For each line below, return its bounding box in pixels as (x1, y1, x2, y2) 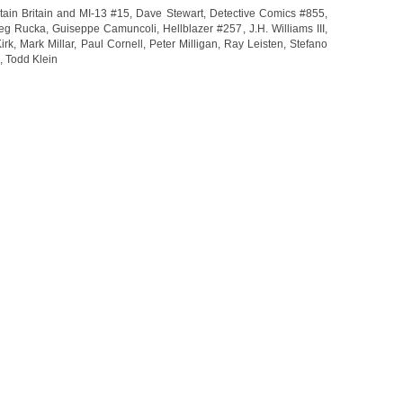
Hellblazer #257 (163, 22, 243, 34)
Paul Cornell (80, 38, 143, 49)
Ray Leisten (223, 38, 284, 49)
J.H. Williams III (248, 22, 326, 34)
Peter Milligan (148, 38, 218, 49)
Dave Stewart (136, 7, 203, 19)
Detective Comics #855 (209, 7, 326, 19)
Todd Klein (5, 53, 58, 65)
